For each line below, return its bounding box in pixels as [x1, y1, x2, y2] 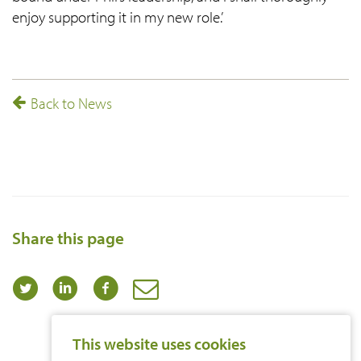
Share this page [12, 226, 124, 248]
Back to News [27, 93, 112, 114]
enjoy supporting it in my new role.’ [12, 7, 223, 27]
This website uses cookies [72, 334, 246, 355]
